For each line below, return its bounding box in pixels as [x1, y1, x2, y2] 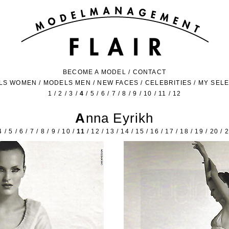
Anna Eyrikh [85, 110, 154, 126]
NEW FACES [97, 79, 139, 86]
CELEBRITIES [145, 79, 192, 86]
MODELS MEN [43, 79, 91, 86]
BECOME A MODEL [63, 68, 126, 76]
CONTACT [132, 68, 166, 76]
